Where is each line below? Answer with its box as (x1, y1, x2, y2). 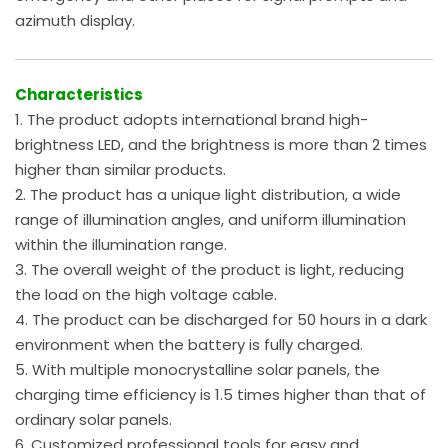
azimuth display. (15, 9, 135, 31)
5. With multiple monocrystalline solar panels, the (15, 359, 380, 381)
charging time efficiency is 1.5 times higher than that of (15, 384, 426, 406)
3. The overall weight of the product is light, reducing (15, 259, 404, 281)
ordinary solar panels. (15, 409, 172, 431)
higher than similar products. (15, 159, 226, 181)
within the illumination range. (15, 234, 227, 256)
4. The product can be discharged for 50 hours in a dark (15, 309, 427, 331)
